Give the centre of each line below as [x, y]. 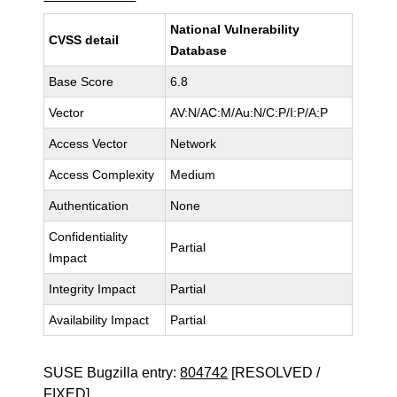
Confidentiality [89, 237]
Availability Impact [99, 320]
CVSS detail [84, 40]
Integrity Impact [93, 289]
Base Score [82, 82]
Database [199, 51]
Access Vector [89, 144]
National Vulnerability [235, 29]
